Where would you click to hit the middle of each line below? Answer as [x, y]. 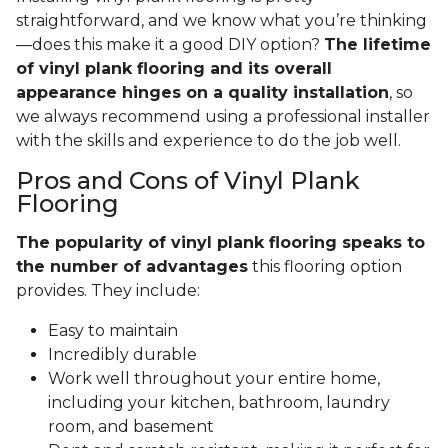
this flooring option [325, 267]
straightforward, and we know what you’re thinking [221, 21]
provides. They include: [110, 291]
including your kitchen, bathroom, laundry [219, 403]
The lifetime [377, 45]
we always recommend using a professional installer [223, 117]
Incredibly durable [122, 355]
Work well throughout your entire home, [214, 379]
